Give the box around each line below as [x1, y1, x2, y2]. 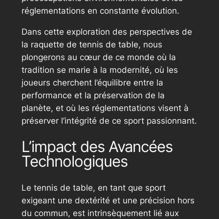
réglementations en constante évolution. [21, 5, 179, 16]
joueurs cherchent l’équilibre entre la [21, 77, 163, 88]
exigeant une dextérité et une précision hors [21, 196, 195, 206]
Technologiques [21, 152, 128, 171]
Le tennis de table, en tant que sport [21, 183, 166, 193]
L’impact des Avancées [21, 137, 173, 156]
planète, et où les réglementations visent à [21, 103, 189, 113]
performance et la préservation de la [21, 90, 165, 100]
